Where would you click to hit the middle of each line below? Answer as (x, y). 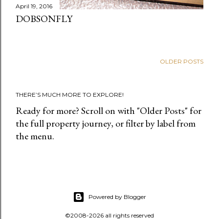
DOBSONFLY (44, 19)
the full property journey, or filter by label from (106, 123)
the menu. (35, 136)
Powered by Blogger (117, 197)
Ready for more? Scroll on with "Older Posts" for (109, 111)
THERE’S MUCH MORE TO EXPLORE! (70, 95)
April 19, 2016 (34, 6)
